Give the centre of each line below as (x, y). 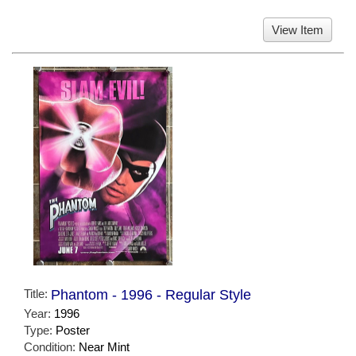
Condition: (51, 347)
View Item (298, 29)
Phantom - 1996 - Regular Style (151, 295)
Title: (37, 294)
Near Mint (104, 347)
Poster (73, 331)
